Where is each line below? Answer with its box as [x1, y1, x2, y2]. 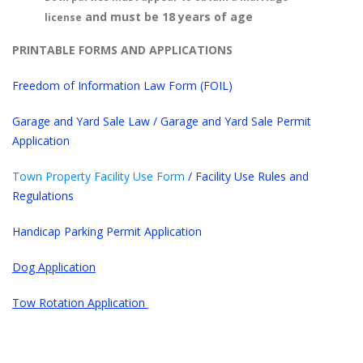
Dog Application [12, 259, 96, 275]
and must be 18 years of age [82, 9, 253, 24]
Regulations [12, 188, 74, 203]
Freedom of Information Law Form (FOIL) [12, 78, 233, 93]
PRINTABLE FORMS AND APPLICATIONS [12, 42, 236, 58]
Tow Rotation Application [12, 295, 148, 310]
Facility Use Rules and [195, 169, 309, 184]
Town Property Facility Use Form [12, 169, 185, 184]
